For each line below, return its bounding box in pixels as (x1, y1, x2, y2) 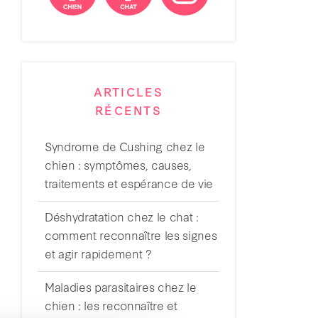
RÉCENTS (95, 102, 162, 119)
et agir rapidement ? (45, 245, 152, 262)
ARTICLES (93, 83, 164, 100)
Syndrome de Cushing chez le (45, 138, 205, 155)
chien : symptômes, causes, (45, 156, 192, 173)
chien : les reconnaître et (45, 297, 177, 314)
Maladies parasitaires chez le (45, 278, 197, 295)
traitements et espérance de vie (45, 175, 214, 192)
